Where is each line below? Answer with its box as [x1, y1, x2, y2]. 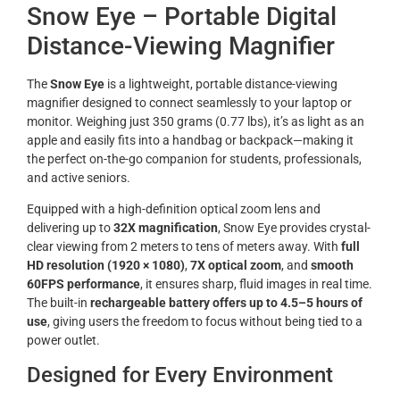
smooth [311, 257, 354, 272]
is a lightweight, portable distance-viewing [104, 76, 337, 91]
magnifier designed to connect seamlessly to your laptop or [27, 95, 352, 110]
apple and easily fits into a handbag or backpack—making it [27, 132, 354, 147]
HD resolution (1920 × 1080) [27, 257, 185, 272]
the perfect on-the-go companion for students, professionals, [27, 151, 362, 166]
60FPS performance [27, 276, 140, 291]
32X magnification [113, 220, 218, 235]
